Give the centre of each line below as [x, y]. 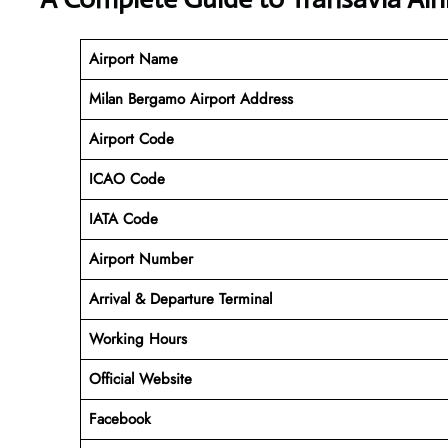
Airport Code [131, 138]
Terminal [245, 298]
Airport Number [140, 258]
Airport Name [133, 58]
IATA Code [123, 218]
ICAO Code [126, 178]
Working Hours [137, 338]
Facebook [119, 418]
